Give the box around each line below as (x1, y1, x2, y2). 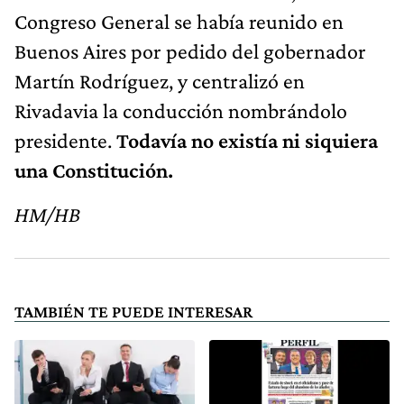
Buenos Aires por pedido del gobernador (14, 38, 366, 63)
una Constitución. (14, 157, 173, 182)
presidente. (14, 127, 116, 152)
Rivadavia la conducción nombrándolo (14, 97, 347, 123)
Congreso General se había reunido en (14, 8, 344, 33)
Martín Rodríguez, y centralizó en (14, 68, 305, 93)
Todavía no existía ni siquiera (116, 127, 378, 152)
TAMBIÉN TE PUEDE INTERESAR (14, 301, 252, 321)
